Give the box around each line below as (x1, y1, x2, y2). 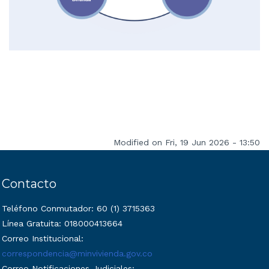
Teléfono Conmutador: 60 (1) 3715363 (1, 203, 155, 213)
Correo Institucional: (1, 233, 83, 243)
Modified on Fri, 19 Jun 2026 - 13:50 (113, 138, 260, 148)
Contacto (1, 177, 56, 192)
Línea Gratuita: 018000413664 (1, 218, 122, 228)
